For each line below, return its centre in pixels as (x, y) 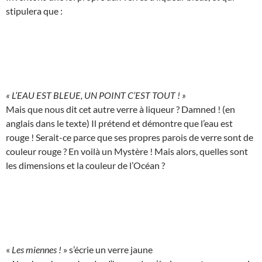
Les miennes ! (37, 249)
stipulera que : (34, 11)
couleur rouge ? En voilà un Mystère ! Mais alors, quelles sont (127, 151)
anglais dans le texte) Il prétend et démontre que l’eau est (119, 123)
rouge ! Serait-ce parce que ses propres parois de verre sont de (130, 137)
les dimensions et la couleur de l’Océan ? (85, 165)
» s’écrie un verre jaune (107, 249)
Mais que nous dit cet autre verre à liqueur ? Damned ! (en (120, 109)
